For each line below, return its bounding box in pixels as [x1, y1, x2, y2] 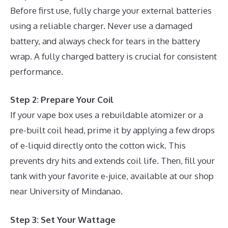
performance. [10, 66, 63, 77]
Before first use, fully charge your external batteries [10, 5, 212, 16]
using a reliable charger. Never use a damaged [10, 20, 192, 31]
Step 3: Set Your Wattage [10, 214, 116, 225]
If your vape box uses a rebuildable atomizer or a [10, 109, 203, 120]
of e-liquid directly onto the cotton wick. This [10, 140, 186, 151]
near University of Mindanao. [10, 186, 123, 196]
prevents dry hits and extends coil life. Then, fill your [10, 155, 215, 166]
